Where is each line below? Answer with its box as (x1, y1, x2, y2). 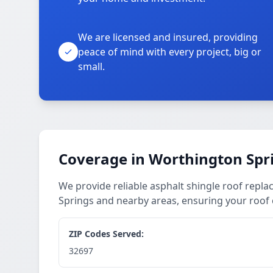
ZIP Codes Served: (69, 228, 144, 239)
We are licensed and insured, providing (78, 30, 258, 44)
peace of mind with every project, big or (78, 45, 261, 58)
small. (78, 60, 105, 73)
